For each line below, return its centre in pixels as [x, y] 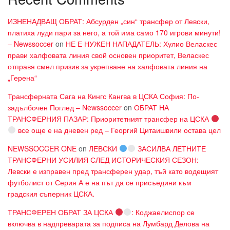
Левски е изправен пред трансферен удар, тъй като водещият [113, 171]
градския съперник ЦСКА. [51, 193]
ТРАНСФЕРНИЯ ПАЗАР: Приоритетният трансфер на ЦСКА [109, 118]
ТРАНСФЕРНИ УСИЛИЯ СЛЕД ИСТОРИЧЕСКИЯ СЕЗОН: [103, 159]
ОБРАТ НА [151, 107]
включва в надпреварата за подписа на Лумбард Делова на [109, 223]
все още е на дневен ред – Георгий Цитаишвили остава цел [118, 130]
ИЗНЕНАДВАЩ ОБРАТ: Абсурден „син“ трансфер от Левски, [109, 21]
